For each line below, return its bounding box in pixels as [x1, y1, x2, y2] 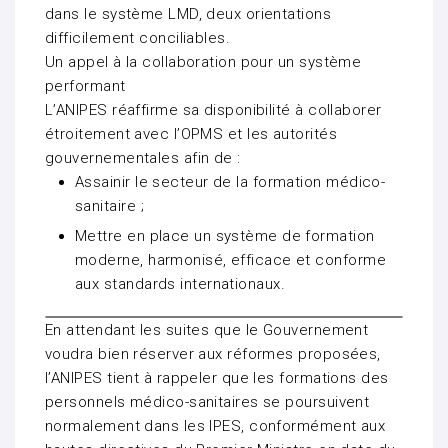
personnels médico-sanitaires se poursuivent [45, 393, 370, 412]
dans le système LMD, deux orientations [45, 5, 332, 24]
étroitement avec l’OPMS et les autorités [45, 125, 337, 144]
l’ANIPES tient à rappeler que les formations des [45, 369, 389, 388]
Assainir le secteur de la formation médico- [75, 173, 386, 192]
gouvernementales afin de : [45, 149, 241, 168]
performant [45, 77, 126, 96]
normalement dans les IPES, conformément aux [45, 417, 386, 436]
